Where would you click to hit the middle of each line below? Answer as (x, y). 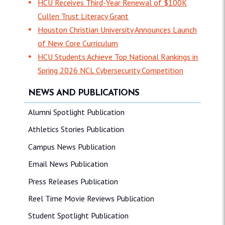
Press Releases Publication (73, 181)
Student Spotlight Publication (78, 216)
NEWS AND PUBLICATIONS (84, 93)
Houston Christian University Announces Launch (118, 29)
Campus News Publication (72, 146)
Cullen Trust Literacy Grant (83, 16)
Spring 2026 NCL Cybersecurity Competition (111, 70)
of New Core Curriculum (78, 43)
